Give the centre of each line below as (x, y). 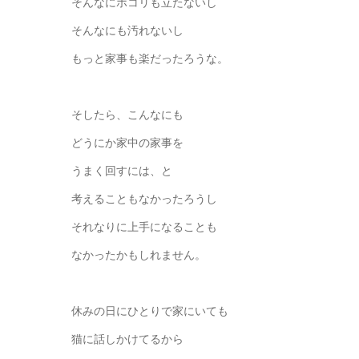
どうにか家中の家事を (127, 143)
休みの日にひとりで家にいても (150, 311)
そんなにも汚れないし (127, 30)
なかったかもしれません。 (139, 255)
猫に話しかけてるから (127, 339)
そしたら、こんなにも (127, 115)
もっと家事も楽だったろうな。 (150, 58)
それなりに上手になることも (144, 227)
